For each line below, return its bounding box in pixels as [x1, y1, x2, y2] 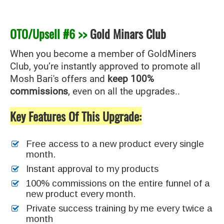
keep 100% [107, 73, 154, 84]
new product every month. [26, 188, 135, 199]
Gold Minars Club [87, 24, 166, 42]
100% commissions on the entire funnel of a [26, 177, 209, 188]
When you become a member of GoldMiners [10, 48, 196, 59]
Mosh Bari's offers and [10, 73, 107, 84]
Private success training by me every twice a [26, 202, 212, 213]
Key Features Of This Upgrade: [10, 106, 141, 125]
